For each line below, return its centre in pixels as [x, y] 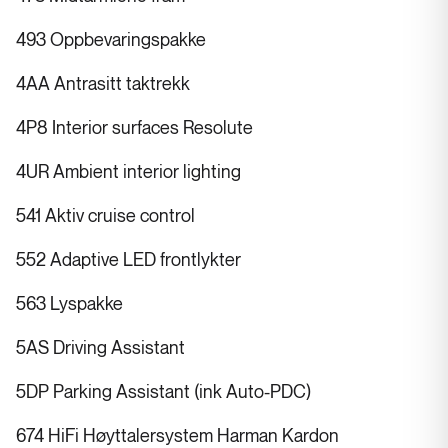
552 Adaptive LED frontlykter [128, 261]
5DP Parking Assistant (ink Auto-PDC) [163, 393]
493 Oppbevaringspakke [111, 41]
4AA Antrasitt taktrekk [103, 85]
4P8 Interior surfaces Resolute [134, 129]
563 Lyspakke [69, 305]
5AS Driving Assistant [100, 349]
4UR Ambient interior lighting [128, 173]
